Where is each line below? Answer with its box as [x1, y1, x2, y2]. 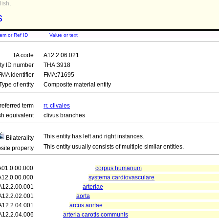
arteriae [83, 183, 103, 190]
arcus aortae [69, 202, 103, 209]
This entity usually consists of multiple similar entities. [44, 143, 184, 150]
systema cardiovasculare [88, 174, 155, 181]
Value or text [49, 32, 78, 38]
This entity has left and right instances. [44, 133, 144, 140]
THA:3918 [44, 62, 70, 68]
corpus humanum [95, 165, 142, 172]
